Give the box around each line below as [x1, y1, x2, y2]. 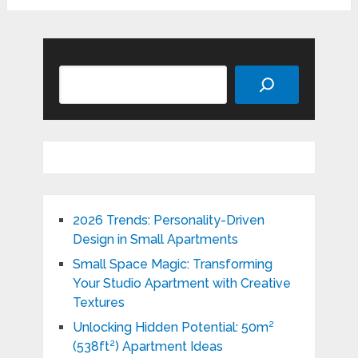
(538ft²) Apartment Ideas [72, 339, 223, 355]
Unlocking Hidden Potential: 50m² [72, 320, 274, 336]
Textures [72, 295, 125, 311]
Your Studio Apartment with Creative [72, 276, 291, 292]
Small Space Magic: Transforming [72, 257, 272, 272]
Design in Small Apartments [72, 232, 238, 248]
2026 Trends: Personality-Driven [72, 213, 265, 229]
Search [58, 66, 105, 82]
